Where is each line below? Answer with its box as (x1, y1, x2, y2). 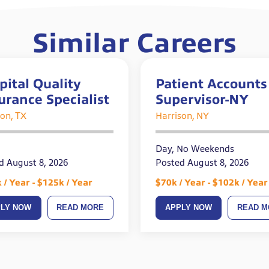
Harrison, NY (156, 111, 209, 121)
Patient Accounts (156, 76, 267, 92)
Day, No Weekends (156, 144, 234, 154)
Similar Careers (32, 28, 237, 59)
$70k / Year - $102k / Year (156, 178, 268, 188)
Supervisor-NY (156, 92, 249, 107)
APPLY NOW (165, 203, 213, 213)
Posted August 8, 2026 (156, 158, 249, 168)
